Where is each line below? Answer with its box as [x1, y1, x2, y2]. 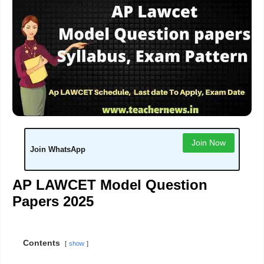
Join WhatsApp [29, 144, 85, 154]
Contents [23, 237, 60, 247]
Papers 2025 [12, 193, 94, 209]
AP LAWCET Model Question [12, 176, 207, 193]
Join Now [191, 138, 226, 148]
